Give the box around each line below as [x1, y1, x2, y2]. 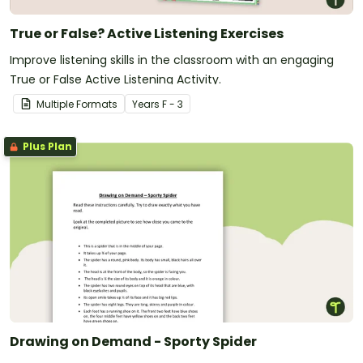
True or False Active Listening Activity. [10, 70, 221, 88]
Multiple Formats [36, 96, 117, 111]
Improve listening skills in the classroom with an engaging [10, 51, 334, 68]
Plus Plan [20, 139, 72, 153]
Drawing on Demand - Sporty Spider [10, 331, 257, 351]
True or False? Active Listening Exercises [107, 23, 284, 43]
